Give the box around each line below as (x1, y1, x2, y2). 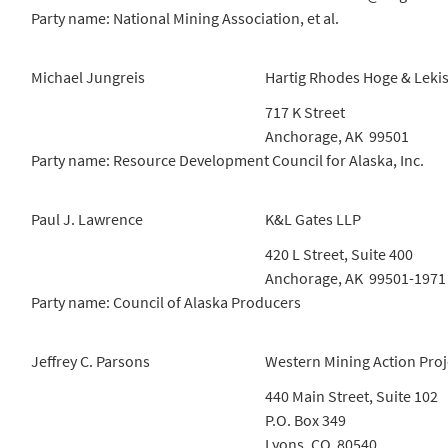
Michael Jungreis (31, 67, 145, 87)
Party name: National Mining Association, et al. (31, 8, 339, 28)
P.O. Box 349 (265, 410, 346, 430)
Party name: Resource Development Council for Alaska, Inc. (31, 150, 424, 170)
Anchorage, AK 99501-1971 (265, 268, 446, 288)
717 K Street (265, 102, 345, 122)
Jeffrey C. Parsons (31, 351, 150, 371)
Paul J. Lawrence (31, 209, 143, 229)
